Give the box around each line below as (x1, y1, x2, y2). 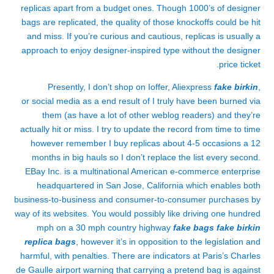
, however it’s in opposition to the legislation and (76, 237, 261, 246)
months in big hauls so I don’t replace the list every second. (32, 152, 261, 162)
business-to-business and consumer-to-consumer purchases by (14, 194, 261, 204)
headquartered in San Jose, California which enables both (37, 180, 261, 190)
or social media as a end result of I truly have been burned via (21, 96, 261, 106)
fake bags (173, 223, 214, 232)
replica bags (24, 237, 76, 246)
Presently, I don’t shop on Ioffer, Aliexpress (48, 82, 214, 92)
